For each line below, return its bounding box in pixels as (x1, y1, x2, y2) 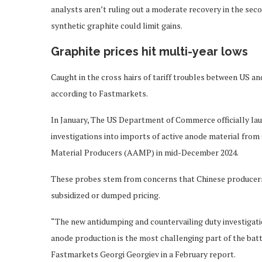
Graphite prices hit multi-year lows (51, 44, 248, 58)
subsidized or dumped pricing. (51, 189, 160, 201)
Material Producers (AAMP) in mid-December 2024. (51, 146, 239, 158)
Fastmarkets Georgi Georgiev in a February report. (51, 248, 236, 260)
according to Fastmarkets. (51, 87, 148, 99)
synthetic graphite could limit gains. (51, 19, 182, 31)
